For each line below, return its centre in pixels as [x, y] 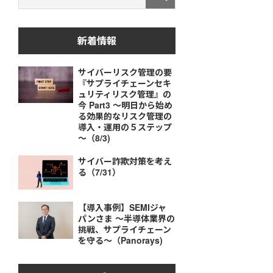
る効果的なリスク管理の [125, 116]
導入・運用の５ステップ [125, 127]
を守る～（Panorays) [121, 240]
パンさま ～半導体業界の [127, 218]
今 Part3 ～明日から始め [126, 105]
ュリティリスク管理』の [125, 94]
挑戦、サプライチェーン [125, 229]
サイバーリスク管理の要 [125, 72]
